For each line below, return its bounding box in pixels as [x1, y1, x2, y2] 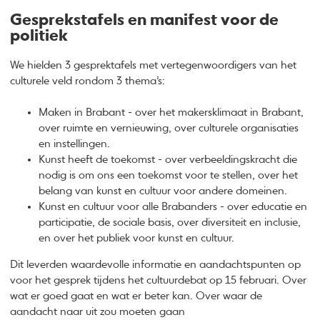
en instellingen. [39, 139, 114, 150]
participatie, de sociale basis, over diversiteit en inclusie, [39, 217, 301, 229]
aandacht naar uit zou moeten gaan [10, 306, 186, 318]
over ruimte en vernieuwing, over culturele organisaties [39, 123, 299, 134]
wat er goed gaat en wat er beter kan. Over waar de [10, 291, 263, 302]
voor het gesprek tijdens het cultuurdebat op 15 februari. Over [10, 275, 307, 286]
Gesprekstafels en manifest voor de [10, 12, 279, 29]
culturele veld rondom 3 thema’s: [10, 75, 171, 86]
